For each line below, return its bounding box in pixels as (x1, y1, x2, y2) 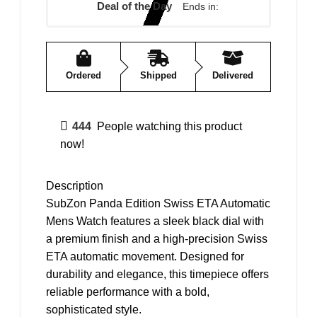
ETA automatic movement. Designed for (46, 250, 244, 263)
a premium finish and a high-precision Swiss (46, 233, 267, 245)
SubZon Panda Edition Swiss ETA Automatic (46, 197, 270, 209)
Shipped (139, 70, 177, 81)
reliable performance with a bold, (46, 286, 209, 298)
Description (46, 180, 103, 192)
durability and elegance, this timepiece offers (46, 268, 269, 280)
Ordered (66, 70, 102, 81)
